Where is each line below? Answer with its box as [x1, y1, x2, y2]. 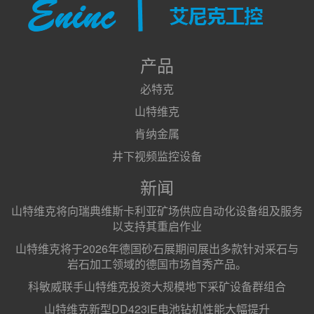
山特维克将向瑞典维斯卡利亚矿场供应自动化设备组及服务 [11, 203, 303, 219]
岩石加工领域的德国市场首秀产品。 [67, 256, 247, 272]
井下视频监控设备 [112, 148, 202, 164]
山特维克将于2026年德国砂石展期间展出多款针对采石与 [15, 240, 299, 257]
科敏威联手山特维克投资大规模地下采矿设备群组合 [28, 278, 286, 294]
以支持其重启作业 [112, 218, 202, 234]
